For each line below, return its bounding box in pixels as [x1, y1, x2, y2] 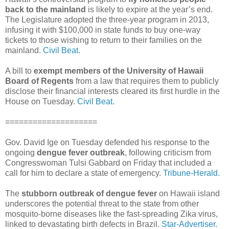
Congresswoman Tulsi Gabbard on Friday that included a [5, 158, 212, 167]
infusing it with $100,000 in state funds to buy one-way [5, 25, 200, 34]
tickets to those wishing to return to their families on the [5, 35, 202, 44]
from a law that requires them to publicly [74, 76, 219, 85]
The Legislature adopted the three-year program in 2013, [5, 15, 209, 24]
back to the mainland [5, 5, 86, 14]
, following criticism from [125, 148, 211, 157]
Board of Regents [5, 76, 74, 85]
